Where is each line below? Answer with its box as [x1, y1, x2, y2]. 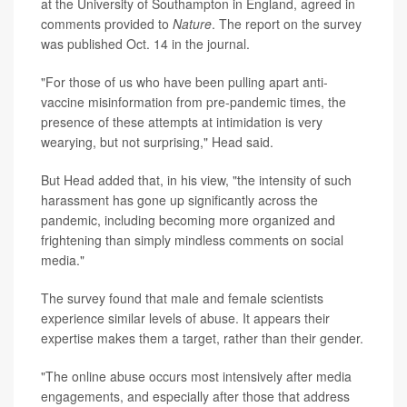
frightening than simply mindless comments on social [41, 230, 343, 249]
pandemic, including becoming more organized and [41, 210, 335, 229]
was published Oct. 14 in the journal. [41, 34, 250, 53]
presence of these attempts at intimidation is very [41, 112, 323, 131]
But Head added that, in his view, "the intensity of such [41, 170, 352, 189]
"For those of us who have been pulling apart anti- [41, 72, 328, 91]
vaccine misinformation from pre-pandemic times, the [41, 92, 346, 111]
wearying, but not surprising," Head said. [41, 132, 273, 151]
